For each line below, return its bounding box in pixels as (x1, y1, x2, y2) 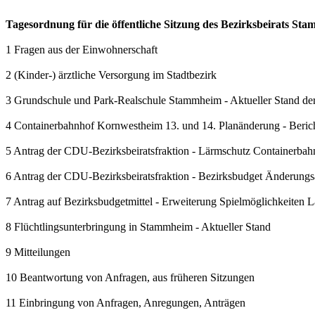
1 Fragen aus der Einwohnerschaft (6, 44, 157, 56)
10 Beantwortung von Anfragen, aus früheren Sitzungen (6, 271, 255, 283)
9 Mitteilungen (6, 246, 70, 258)
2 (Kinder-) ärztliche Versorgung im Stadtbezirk (6, 69, 217, 81)
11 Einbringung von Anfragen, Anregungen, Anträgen (6, 297, 245, 309)
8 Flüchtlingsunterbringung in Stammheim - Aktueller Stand (6, 221, 271, 233)
